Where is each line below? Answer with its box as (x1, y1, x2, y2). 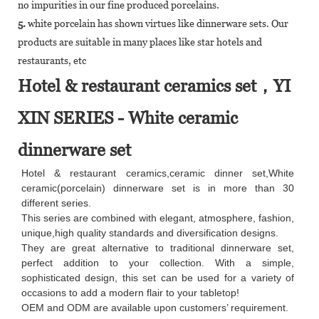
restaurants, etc (18, 54, 86, 66)
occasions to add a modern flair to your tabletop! (21, 286, 239, 298)
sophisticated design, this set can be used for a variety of (21, 271, 294, 283)
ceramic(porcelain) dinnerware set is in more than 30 (21, 182, 294, 194)
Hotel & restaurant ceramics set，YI (18, 75, 291, 95)
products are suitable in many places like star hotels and (18, 36, 262, 48)
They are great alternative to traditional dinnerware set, (21, 241, 294, 253)
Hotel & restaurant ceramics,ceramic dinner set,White (21, 167, 294, 179)
